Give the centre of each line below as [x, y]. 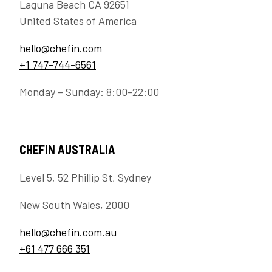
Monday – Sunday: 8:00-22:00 [89, 92]
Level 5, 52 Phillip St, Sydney [85, 178]
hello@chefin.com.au [68, 232]
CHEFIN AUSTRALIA [67, 150]
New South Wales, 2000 [74, 205]
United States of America [78, 21]
